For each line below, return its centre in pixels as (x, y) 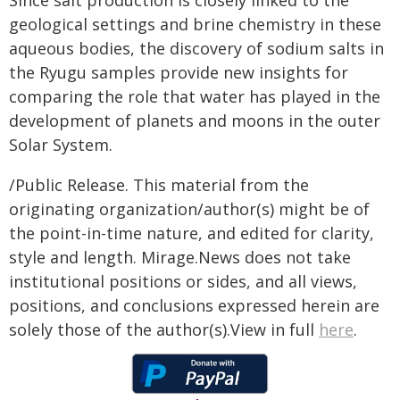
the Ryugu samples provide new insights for (179, 72)
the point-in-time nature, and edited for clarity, (192, 233)
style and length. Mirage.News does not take (180, 257)
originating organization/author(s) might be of (189, 209)
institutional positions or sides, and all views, (183, 281)
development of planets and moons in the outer (195, 121)
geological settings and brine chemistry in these (195, 24)
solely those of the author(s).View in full (164, 329)
